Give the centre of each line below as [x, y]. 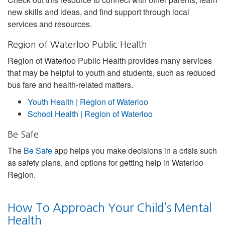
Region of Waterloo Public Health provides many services [110, 60]
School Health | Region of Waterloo [90, 114]
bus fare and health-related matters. [70, 84]
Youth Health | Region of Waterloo [88, 101]
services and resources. [50, 24]
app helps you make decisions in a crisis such [135, 150]
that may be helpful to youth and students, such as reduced [111, 72]
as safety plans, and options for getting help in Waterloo [105, 162]
